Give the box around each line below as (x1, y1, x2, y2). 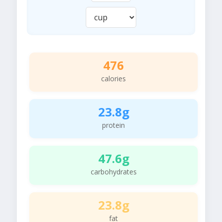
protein (102, 120, 125, 130)
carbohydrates (90, 167, 137, 177)
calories (101, 74, 126, 84)
